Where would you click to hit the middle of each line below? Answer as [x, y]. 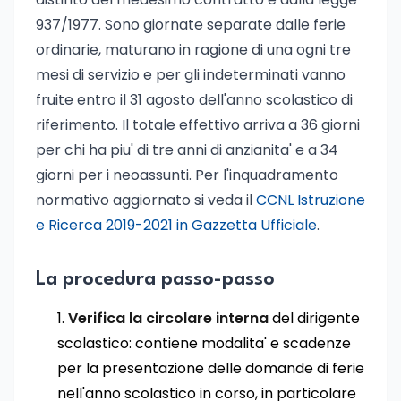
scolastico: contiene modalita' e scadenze [204, 343]
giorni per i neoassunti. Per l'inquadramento [187, 175]
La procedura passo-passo [155, 279]
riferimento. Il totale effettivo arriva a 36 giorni [198, 125]
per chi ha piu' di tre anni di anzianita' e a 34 [187, 150]
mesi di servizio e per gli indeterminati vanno [191, 75]
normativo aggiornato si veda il [146, 200]
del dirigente [314, 318]
